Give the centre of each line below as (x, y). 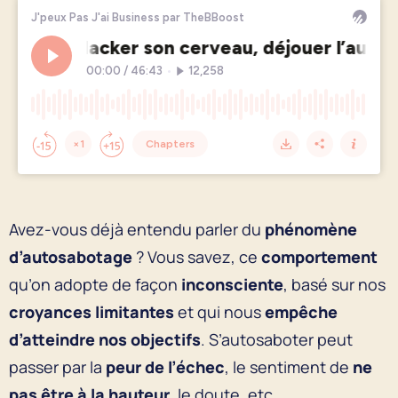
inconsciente (232, 284)
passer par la (57, 366)
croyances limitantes (92, 311)
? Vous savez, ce (199, 256)
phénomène (309, 229)
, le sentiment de (289, 366)
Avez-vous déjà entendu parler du (135, 229)
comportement (319, 256)
